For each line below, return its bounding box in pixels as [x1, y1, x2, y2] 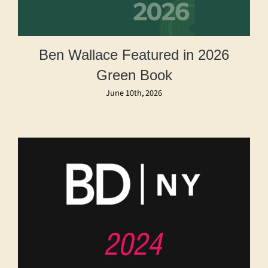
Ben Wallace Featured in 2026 [39, 47, 229, 63]
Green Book [96, 67, 172, 84]
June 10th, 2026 [106, 87, 162, 100]
